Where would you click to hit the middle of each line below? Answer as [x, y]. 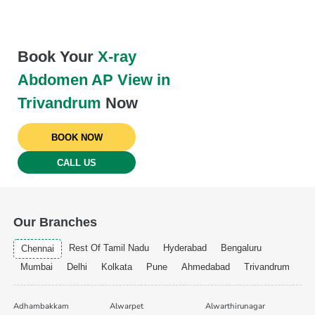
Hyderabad [185, 249]
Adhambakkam [41, 306]
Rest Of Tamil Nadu [109, 249]
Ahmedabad [205, 268]
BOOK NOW [77, 138]
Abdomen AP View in [94, 79]
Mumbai [36, 268]
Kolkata [116, 268]
